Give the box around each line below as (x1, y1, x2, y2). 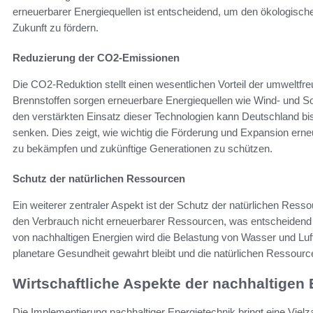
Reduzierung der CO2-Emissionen (13, 52, 180, 64)
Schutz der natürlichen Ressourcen (13, 173, 185, 185)
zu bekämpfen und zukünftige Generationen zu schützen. (13, 143, 272, 155)
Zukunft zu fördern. (13, 22, 99, 34)
